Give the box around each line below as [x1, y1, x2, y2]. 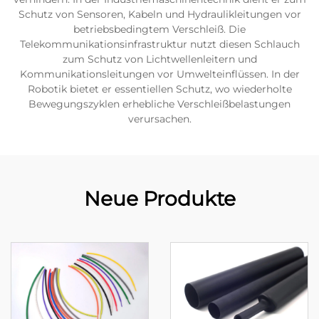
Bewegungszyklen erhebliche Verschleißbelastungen [28, 98, 291, 110]
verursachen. [127, 113, 192, 125]
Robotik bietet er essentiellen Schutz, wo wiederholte [27, 83, 292, 95]
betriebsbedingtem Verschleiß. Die [73, 23, 246, 36]
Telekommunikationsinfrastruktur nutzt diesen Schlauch [19, 38, 300, 51]
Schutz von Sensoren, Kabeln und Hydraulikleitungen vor [18, 8, 301, 21]
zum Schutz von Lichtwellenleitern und [62, 53, 257, 66]
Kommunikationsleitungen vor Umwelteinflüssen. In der [19, 68, 300, 80]
